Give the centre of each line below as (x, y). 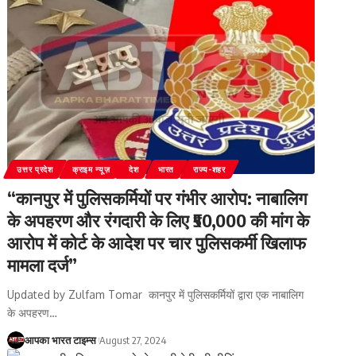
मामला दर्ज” (43, 264)
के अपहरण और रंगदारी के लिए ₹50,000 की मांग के (159, 220)
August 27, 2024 (133, 340)
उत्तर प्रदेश (35, 169)
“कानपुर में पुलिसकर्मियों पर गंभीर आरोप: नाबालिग (157, 197)
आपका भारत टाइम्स (61, 340)
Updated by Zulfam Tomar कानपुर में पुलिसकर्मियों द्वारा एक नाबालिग (156, 294)
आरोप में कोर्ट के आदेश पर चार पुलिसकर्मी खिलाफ (157, 242)
